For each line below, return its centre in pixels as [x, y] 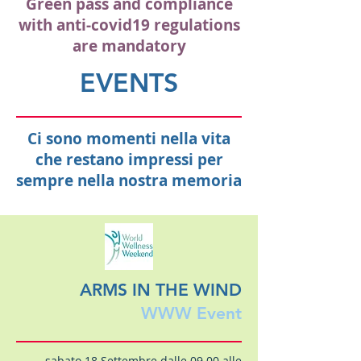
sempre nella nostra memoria [129, 181]
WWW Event [191, 313]
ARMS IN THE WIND [161, 290]
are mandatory [129, 46]
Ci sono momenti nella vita [129, 139]
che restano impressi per [129, 160]
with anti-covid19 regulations [129, 25]
